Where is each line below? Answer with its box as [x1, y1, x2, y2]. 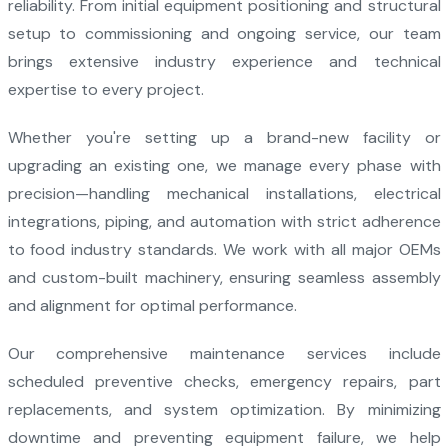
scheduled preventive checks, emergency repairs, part [7, 371, 441, 392]
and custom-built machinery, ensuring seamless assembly [7, 267, 441, 288]
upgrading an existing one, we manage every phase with [7, 155, 441, 176]
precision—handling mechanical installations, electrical [7, 183, 441, 204]
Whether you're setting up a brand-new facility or [7, 127, 441, 148]
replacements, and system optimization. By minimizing [7, 399, 441, 420]
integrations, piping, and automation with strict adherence [7, 211, 441, 232]
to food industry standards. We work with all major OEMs [7, 239, 441, 260]
